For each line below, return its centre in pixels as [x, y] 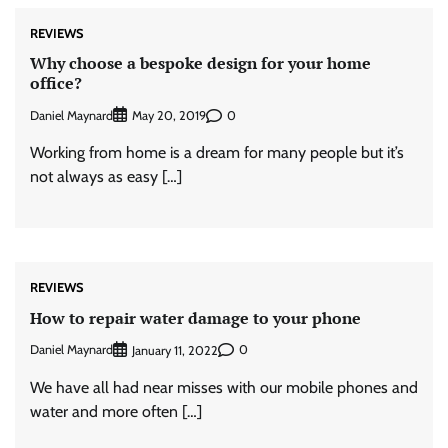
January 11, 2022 [175, 350]
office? [56, 82]
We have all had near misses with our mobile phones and [224, 387]
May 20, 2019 [169, 116]
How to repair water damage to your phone [195, 317]
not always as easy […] [106, 177]
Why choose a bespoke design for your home [200, 62]
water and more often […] [116, 411]
